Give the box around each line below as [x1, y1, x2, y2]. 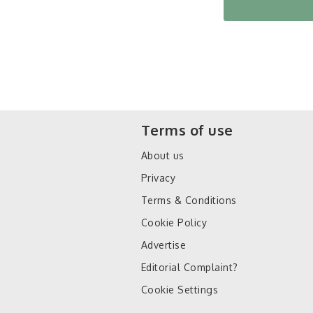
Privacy [141, 172, 176, 184]
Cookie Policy [141, 217, 208, 228]
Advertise [141, 239, 187, 251]
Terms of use [141, 121, 233, 139]
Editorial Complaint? [141, 261, 238, 273]
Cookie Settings [141, 284, 219, 296]
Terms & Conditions [141, 194, 237, 206]
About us [141, 150, 184, 161]
